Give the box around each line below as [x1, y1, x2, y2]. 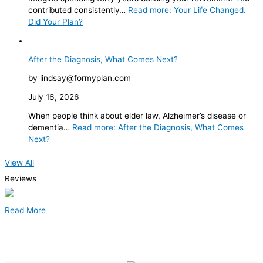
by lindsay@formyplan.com [28, 73, 131, 83]
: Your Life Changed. [169, 5, 246, 15]
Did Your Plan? [28, 16, 83, 26]
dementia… [28, 122, 72, 132]
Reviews [5, 173, 36, 183]
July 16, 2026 [28, 92, 79, 102]
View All [5, 157, 34, 167]
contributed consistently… [28, 5, 128, 15]
